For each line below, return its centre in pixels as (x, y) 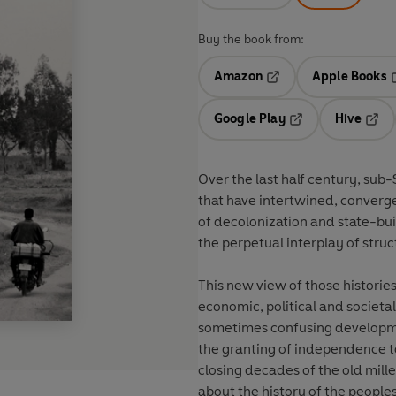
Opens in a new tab (322, 89)
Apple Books (349, 77)
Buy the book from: (251, 40)
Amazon (238, 77)
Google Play (250, 119)
